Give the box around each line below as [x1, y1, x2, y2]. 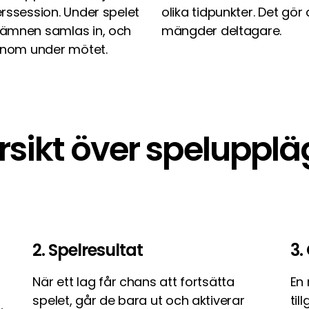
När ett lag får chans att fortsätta [32, 273, 235, 290]
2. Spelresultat [32, 239, 143, 261]
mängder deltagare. [161, 22, 282, 39]
